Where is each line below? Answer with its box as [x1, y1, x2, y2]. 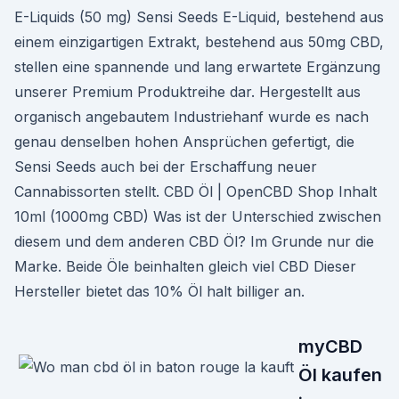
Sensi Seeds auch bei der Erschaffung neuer [14, 158, 317, 175]
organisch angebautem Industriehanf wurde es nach [14, 108, 369, 126]
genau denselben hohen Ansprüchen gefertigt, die [14, 133, 354, 151]
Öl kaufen [298, 364, 382, 386]
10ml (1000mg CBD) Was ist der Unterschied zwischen [14, 208, 381, 225]
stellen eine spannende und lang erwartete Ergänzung [14, 58, 380, 76]
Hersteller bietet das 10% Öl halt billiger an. [14, 282, 305, 300]
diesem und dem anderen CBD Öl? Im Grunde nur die [14, 232, 374, 250]
